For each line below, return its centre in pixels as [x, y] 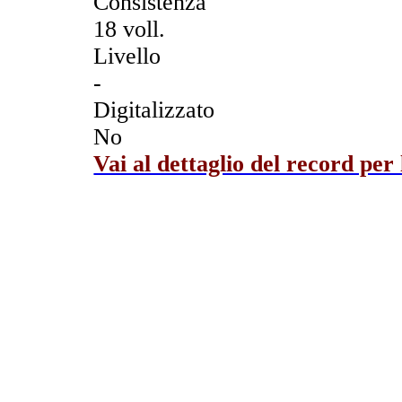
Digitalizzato [154, 109]
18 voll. [130, 29]
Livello [127, 56]
